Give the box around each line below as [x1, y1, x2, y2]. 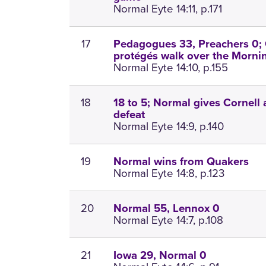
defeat [113, 108, 145, 122]
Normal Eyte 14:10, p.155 [113, 59, 229, 76]
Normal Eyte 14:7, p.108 [113, 212, 224, 229]
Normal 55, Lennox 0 [113, 202, 220, 216]
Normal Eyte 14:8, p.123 [113, 165, 225, 182]
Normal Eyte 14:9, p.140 [113, 118, 224, 135]
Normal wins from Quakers [113, 155, 249, 169]
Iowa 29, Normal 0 [113, 249, 207, 262]
